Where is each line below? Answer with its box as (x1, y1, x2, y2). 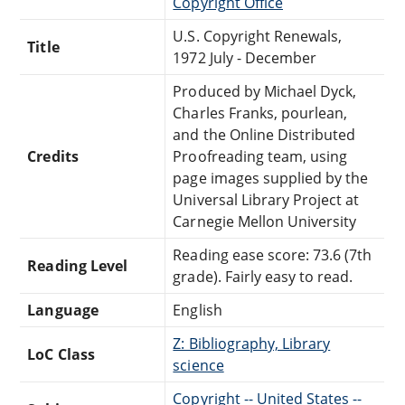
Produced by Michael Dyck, (173, 80, 357, 101)
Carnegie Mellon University (173, 211, 357, 231)
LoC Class (27, 344, 95, 364)
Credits (27, 146, 79, 166)
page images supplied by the (173, 167, 369, 188)
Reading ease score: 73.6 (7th (173, 244, 372, 265)
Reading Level (27, 255, 127, 276)
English (173, 299, 222, 320)
